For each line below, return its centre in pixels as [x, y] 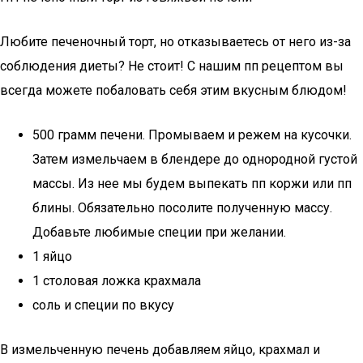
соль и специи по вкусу [103, 305]
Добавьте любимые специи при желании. [159, 232]
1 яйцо [52, 256]
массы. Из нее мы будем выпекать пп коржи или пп [192, 184]
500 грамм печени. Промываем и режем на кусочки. [192, 135]
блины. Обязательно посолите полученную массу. [182, 208]
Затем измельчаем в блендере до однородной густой [195, 159]
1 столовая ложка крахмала [117, 281]
